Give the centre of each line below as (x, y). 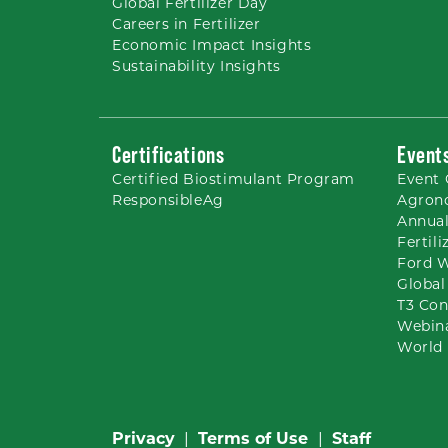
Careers (143, 24)
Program (319, 179)
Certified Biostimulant (197, 179)
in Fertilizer (217, 24)
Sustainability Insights (196, 66)
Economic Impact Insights (212, 45)
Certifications (168, 154)
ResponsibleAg (168, 200)
